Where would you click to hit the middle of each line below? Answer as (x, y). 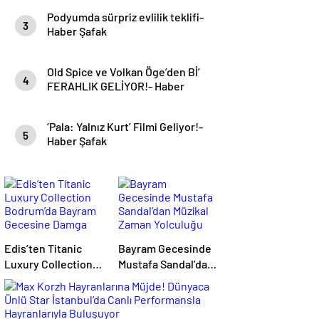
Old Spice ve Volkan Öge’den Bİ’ (124, 72)
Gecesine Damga (46, 295)
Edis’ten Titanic (43, 248)
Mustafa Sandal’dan (166, 264)
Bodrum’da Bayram (32, 279)
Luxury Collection (48, 264)
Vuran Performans (49, 311)
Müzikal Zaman (154, 279)
